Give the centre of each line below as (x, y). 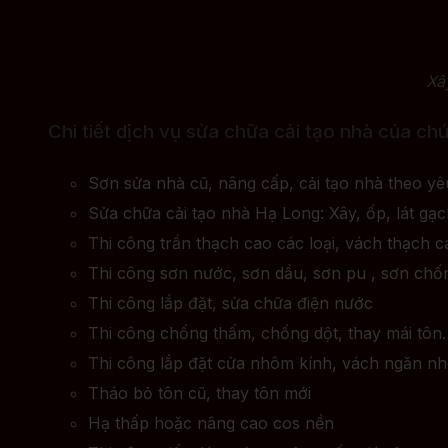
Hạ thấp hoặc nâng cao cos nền (211, 422)
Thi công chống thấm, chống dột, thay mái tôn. (267, 332)
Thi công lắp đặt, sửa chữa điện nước (230, 302)
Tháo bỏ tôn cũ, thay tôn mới (199, 392)
